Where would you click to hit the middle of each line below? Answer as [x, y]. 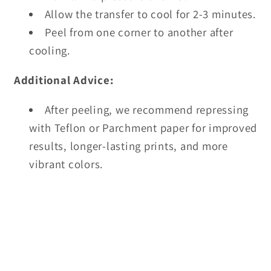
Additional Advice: [64, 80]
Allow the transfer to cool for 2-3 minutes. [150, 14]
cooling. [50, 51]
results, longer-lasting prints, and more [128, 145]
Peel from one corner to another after [139, 32]
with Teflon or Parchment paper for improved [143, 127]
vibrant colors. [66, 164]
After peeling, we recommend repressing [146, 109]
